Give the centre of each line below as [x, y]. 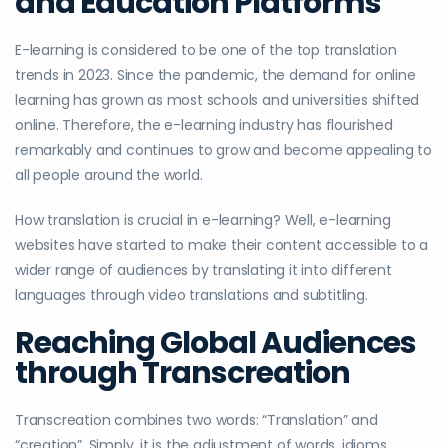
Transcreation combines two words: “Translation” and [196, 420]
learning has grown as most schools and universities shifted [217, 100]
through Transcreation [182, 373]
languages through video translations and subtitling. [191, 295]
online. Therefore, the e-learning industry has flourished [204, 125]
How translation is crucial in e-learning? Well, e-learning [203, 220]
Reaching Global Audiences [215, 343]
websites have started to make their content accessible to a [222, 245]
